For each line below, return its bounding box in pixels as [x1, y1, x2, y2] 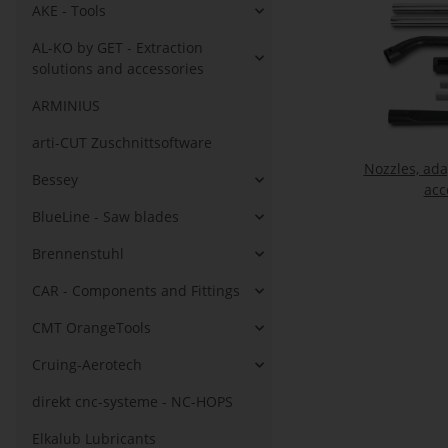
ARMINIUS [32, 96, 100, 115]
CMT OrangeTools [32, 318, 151, 337]
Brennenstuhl [32, 244, 124, 263]
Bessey [32, 170, 78, 189]
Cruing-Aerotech [32, 355, 142, 374]
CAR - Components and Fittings [32, 281, 240, 300]
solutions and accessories [32, 59, 204, 78]
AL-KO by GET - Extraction [32, 38, 203, 57]
